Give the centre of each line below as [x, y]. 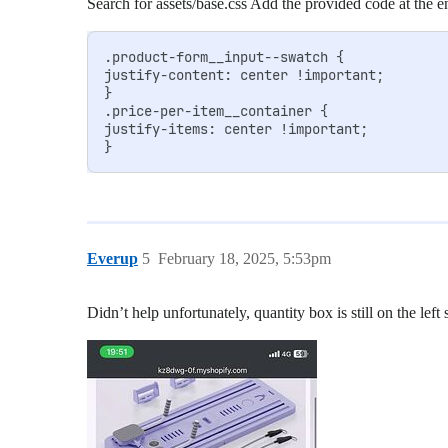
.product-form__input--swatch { [223, 56]
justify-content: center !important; [243, 74]
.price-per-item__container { [215, 110]
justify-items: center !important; [235, 128]
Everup [112, 258]
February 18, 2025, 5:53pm [244, 258]
